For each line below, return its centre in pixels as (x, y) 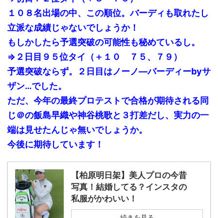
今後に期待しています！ (55, 145)
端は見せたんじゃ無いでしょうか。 (77, 130)
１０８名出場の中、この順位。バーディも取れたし (108, 13)
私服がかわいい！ (104, 199)
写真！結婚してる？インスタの (129, 187)
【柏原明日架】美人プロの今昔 (129, 175)
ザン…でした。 (37, 86)
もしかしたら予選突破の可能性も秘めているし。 (104, 42)
